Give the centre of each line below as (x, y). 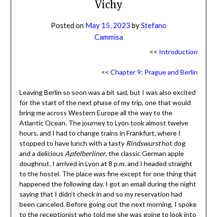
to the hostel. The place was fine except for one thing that (108, 174)
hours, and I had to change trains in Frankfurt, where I (100, 133)
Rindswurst (143, 143)
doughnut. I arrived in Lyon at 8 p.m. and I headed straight (106, 164)
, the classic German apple (145, 154)
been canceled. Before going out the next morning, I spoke (108, 204)
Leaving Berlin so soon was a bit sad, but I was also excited (107, 93)
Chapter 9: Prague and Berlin (154, 72)
